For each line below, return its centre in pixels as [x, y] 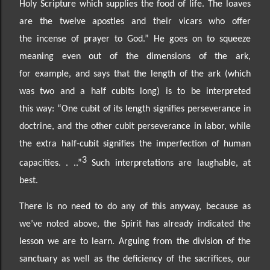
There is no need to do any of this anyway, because [131, 206]
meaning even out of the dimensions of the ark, [135, 56]
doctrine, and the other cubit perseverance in [112, 126]
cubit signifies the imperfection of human [165, 144]
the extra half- [49, 144]
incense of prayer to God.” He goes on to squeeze [144, 39]
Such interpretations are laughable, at [171, 163]
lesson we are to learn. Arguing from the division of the [135, 241]
